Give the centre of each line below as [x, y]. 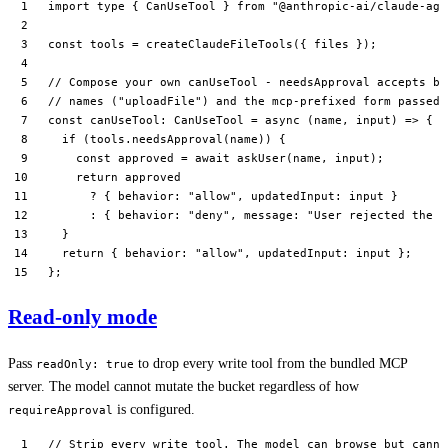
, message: [268, 215]
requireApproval [60, 409]
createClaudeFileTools [216, 44]
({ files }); [335, 44]
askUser [258, 158]
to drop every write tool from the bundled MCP [270, 363]
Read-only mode [82, 316]
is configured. [154, 409]
